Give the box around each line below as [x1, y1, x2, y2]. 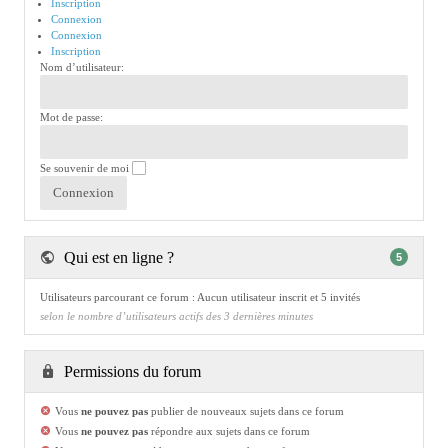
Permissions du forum [60, 362, 201, 380]
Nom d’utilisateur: [40, 61, 124, 73]
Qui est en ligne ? [60, 249, 174, 267]
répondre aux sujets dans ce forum [148, 424, 310, 437]
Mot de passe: [40, 111, 103, 123]
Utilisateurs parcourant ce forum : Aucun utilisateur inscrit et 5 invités [40, 291, 360, 304]
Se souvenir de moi [40, 162, 132, 174]
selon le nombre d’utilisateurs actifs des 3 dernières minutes [40, 309, 313, 322]
